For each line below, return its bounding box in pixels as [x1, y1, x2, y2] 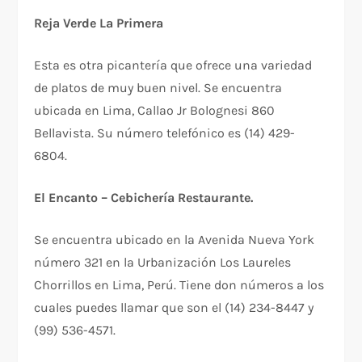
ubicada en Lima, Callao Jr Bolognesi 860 [34, 102, 276, 118]
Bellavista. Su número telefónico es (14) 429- [34, 124, 296, 141]
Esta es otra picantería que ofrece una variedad [34, 57, 313, 73]
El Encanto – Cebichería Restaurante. [34, 189, 254, 205]
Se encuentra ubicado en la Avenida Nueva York [34, 231, 315, 247]
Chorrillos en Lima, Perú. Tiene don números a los [34, 276, 325, 293]
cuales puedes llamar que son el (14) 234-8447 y [34, 299, 314, 315]
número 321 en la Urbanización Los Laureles [34, 254, 292, 270]
